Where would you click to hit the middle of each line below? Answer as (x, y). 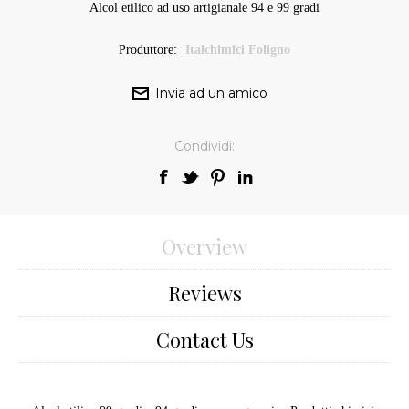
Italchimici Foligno (238, 49)
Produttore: (148, 49)
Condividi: (204, 146)
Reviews (204, 293)
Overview (204, 246)
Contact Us (204, 339)
